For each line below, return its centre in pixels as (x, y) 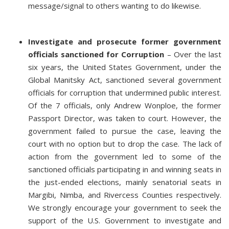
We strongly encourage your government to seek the (125, 208)
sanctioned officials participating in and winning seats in (125, 169)
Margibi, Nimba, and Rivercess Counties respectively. (125, 195)
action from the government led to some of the (125, 156)
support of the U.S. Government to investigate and (125, 220)
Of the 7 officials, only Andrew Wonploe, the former (125, 105)
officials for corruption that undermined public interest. (125, 93)
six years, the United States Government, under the (125, 67)
